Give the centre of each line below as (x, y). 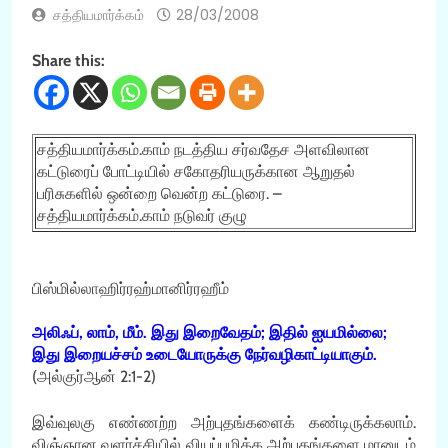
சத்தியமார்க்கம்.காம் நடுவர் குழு (142, 215)
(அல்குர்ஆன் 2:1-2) (94, 376)
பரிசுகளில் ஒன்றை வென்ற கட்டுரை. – (159, 193)
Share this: (68, 60)
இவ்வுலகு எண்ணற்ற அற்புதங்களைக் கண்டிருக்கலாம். (224, 422)
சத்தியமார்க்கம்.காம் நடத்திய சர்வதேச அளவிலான (203, 149)
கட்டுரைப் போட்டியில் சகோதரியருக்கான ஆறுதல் (196, 171)
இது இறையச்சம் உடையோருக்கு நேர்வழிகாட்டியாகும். (204, 354)
